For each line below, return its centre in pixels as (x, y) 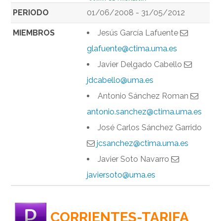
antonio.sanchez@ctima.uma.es (145, 112)
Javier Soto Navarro (135, 159)
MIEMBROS (34, 33)
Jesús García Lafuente (139, 33)
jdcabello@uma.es (120, 80)
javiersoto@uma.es (121, 175)
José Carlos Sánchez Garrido (150, 128)
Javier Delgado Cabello (141, 65)
